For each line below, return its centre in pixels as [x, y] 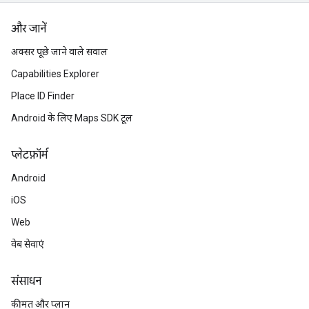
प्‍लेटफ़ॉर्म [29, 156]
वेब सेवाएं [28, 245]
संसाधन [26, 282]
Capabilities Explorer [55, 74]
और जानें [29, 29]
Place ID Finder [43, 96]
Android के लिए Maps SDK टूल [72, 118]
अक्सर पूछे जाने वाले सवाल [59, 52]
